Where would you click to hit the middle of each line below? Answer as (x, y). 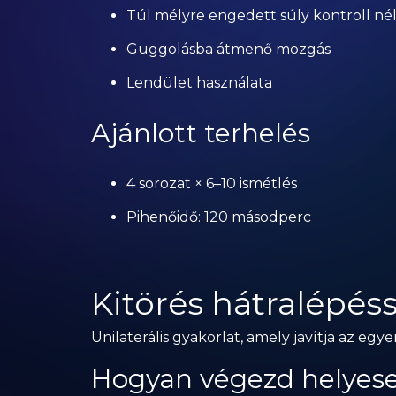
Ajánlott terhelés (200, 133)
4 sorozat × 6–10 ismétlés (211, 183)
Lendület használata (199, 83)
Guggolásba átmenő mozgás (228, 49)
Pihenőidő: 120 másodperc (218, 217)
